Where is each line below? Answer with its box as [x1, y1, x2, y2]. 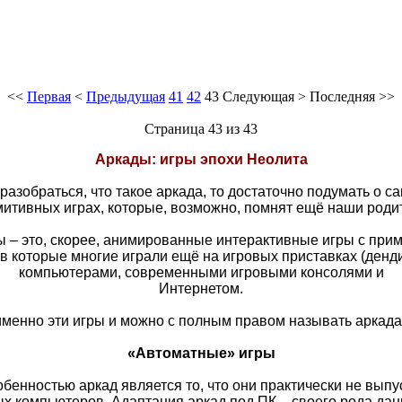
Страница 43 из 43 [144, 120, 258, 136]
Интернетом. [159, 280, 243, 296]
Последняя [310, 88, 375, 104]
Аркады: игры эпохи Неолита [94, 151, 308, 167]
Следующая [223, 88, 294, 104]
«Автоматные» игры [127, 345, 275, 361]
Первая [27, 88, 71, 104]
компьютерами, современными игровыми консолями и [18, 264, 384, 280]
